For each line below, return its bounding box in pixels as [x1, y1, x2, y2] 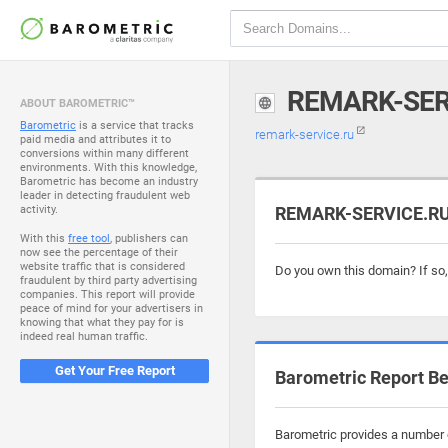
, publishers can [110, 232, 188, 245]
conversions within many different [20, 147, 189, 160]
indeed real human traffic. [20, 330, 148, 343]
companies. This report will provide [20, 288, 195, 301]
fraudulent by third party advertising [20, 274, 197, 287]
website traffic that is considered [20, 260, 185, 273]
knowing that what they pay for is [20, 316, 184, 329]
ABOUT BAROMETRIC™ [20, 97, 135, 110]
